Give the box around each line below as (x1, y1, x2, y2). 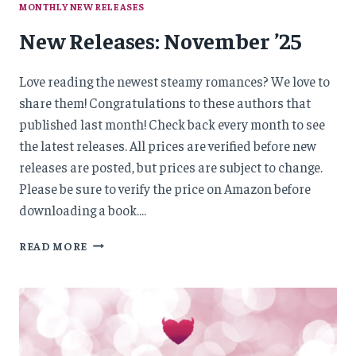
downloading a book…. (19, 200, 146, 219)
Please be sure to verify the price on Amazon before (19, 179, 311, 197)
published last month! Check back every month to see (19, 114, 325, 133)
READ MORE (19, 238, 88, 253)
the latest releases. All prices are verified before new (19, 136, 316, 154)
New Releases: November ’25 (19, 25, 301, 54)
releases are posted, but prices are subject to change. (19, 157, 323, 176)
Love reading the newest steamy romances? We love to (19, 72, 330, 90)
